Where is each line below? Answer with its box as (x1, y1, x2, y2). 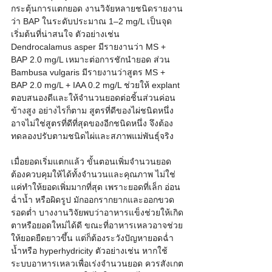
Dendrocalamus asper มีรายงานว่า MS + (11, 42, 168, 52)
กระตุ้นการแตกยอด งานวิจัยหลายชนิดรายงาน (11, 4, 183, 14)
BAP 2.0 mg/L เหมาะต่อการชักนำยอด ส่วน (11, 55, 172, 65)
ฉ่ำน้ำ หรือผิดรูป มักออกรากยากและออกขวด (11, 195, 174, 205)
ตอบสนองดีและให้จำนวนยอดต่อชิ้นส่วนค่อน (11, 93, 175, 103)
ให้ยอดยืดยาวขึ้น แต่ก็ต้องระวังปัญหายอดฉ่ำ (11, 233, 174, 243)
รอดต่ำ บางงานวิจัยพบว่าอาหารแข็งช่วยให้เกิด (11, 208, 183, 218)
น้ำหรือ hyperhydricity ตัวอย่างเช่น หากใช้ (11, 246, 168, 256)
